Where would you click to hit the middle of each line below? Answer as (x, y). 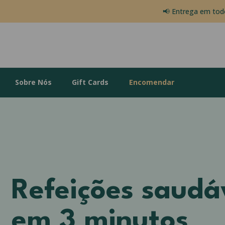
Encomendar (151, 82)
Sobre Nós (33, 82)
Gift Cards (90, 82)
